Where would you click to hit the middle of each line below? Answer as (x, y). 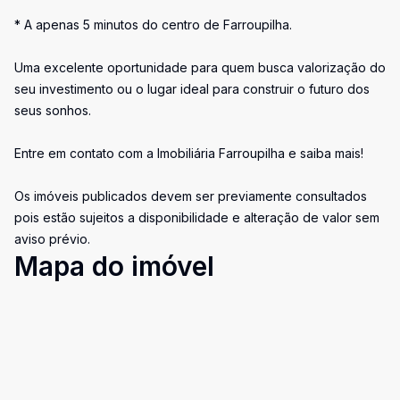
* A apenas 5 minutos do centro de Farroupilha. (153, 25)
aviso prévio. (52, 239)
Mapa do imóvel (114, 266)
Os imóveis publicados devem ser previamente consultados (191, 196)
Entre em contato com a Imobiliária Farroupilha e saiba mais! (189, 153)
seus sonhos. (53, 110)
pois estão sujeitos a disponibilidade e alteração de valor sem (197, 217)
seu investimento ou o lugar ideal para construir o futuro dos (192, 89)
